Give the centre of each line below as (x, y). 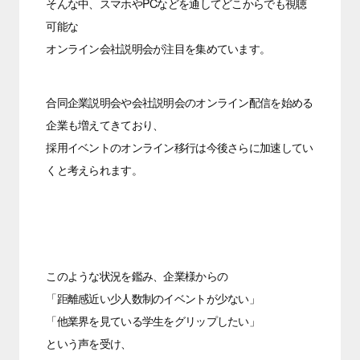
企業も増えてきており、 (105, 124)
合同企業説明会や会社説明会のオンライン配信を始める (180, 102)
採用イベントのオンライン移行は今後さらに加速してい (180, 147)
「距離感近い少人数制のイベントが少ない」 (153, 298)
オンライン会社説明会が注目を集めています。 (158, 49)
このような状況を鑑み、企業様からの (137, 275)
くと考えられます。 (94, 169)
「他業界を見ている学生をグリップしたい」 (153, 320)
